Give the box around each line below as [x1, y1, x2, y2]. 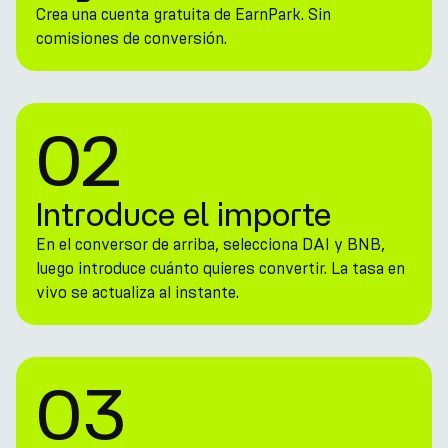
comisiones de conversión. [36, 29, 227, 48]
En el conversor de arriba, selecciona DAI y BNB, [36, 235, 385, 254]
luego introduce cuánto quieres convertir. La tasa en [36, 259, 405, 278]
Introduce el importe [36, 196, 331, 232]
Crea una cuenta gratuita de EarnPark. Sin [36, 5, 331, 24]
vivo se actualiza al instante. [36, 283, 239, 302]
